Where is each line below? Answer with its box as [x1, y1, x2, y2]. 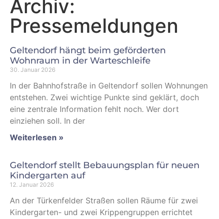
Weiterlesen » [10, 132, 64, 142]
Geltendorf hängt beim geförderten [10, 45, 166, 56]
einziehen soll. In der [10, 116, 85, 126]
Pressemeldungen [10, 14, 178, 38]
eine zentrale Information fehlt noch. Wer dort [10, 104, 179, 114]
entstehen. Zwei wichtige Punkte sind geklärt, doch [10, 92, 199, 102]
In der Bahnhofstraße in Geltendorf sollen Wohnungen [10, 81, 208, 90]
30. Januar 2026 [10, 66, 55, 73]
